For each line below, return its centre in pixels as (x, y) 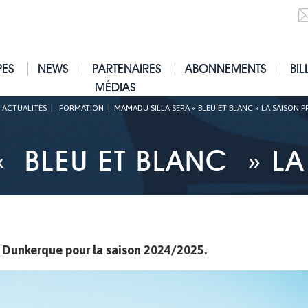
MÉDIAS (115, 87)
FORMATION (81, 108)
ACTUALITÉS (24, 108)
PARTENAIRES (127, 68)
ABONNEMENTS (226, 68)
